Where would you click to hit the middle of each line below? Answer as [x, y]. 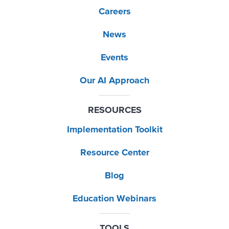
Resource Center [114, 152]
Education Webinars [114, 198]
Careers [114, 11]
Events [114, 57]
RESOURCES [114, 110]
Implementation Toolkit [114, 129]
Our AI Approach [114, 80]
